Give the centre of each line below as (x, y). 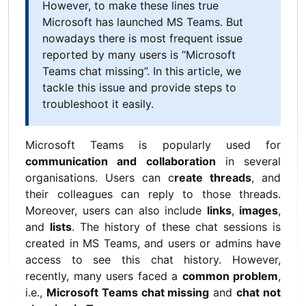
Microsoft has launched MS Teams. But (143, 22)
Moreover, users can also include (116, 210)
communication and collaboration (121, 161)
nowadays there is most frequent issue (142, 38)
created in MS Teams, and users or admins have (153, 243)
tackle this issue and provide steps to (139, 87)
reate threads (213, 177)
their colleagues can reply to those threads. (153, 194)
